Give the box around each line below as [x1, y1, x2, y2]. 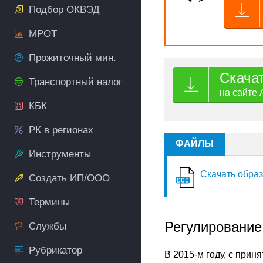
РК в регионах [29, 124, 93, 136]
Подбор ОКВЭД [29, 4, 100, 15]
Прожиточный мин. [29, 52, 116, 63]
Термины [29, 197, 70, 208]
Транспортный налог [29, 76, 122, 87]
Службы [29, 221, 66, 232]
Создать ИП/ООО [29, 173, 110, 184]
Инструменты [29, 149, 91, 160]
